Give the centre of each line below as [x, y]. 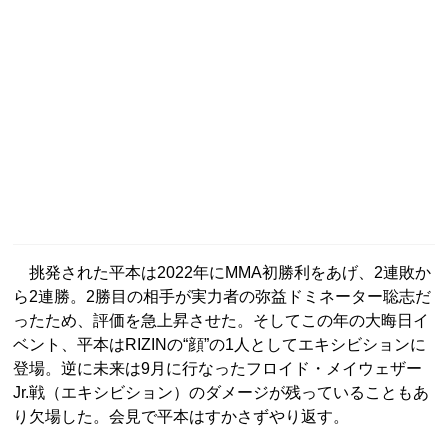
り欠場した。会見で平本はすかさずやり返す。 [181, 417]
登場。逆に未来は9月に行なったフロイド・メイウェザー [217, 369]
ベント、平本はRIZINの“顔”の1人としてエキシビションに [219, 345]
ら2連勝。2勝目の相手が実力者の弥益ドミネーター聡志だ [222, 297]
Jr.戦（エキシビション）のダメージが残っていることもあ [221, 393]
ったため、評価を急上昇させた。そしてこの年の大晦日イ [221, 321]
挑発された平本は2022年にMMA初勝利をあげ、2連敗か [222, 273]
